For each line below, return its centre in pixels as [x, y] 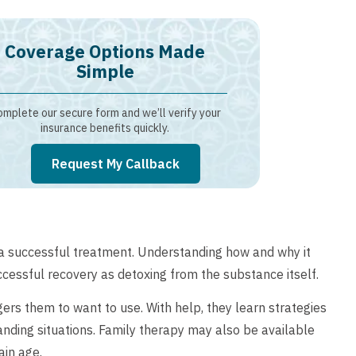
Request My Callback [115, 163]
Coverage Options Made [105, 51]
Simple [105, 71]
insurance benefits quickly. [105, 128]
